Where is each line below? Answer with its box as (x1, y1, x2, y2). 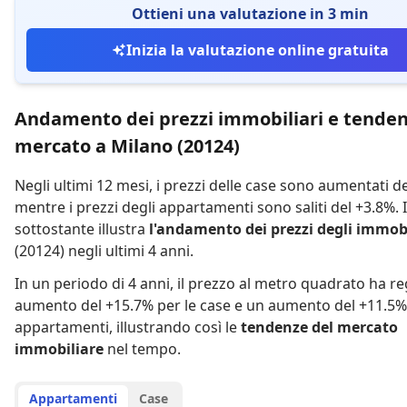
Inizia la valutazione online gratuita (125, 40, 389, 60)
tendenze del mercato (241, 317, 398, 337)
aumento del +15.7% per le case (15, 295, 231, 315)
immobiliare (15, 339, 104, 359)
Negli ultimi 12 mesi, (15, 175, 153, 195)
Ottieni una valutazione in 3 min (131, 4, 369, 24)
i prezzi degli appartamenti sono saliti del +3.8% (69, 197, 395, 217)
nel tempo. (107, 339, 181, 359)
